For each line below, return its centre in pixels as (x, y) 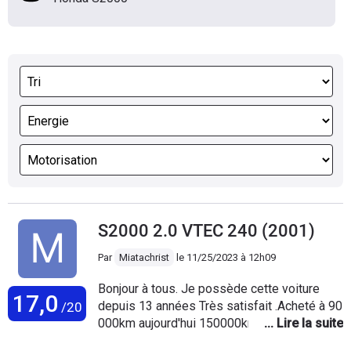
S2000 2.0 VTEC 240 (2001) (206, 231)
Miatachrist (144, 257)
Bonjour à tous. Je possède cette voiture (139, 289)
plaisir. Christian (160, 340)
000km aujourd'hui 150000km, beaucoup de (216, 323)
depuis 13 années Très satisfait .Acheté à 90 (148, 306)
